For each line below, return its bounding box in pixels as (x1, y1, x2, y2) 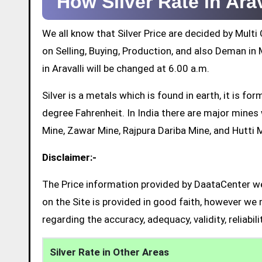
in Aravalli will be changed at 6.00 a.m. (42, 62, 209, 74)
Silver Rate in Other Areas (50, 246, 170, 258)
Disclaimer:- (42, 151, 96, 163)
